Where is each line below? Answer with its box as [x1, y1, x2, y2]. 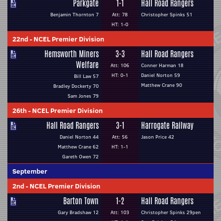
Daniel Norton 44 [60, 133, 99, 141]
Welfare [76, 59, 99, 71]
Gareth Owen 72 [62, 153, 99, 160]
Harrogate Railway [141, 120, 193, 131]
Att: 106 [110, 62, 129, 69]
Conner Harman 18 [141, 62, 184, 69]
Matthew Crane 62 [58, 143, 99, 150]
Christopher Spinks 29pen [141, 209, 201, 216]
